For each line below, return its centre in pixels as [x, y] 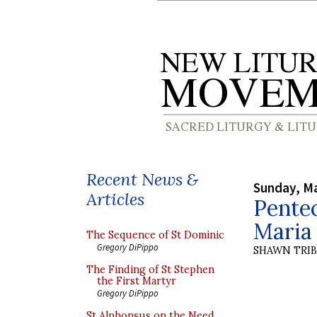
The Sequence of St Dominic [155, 235]
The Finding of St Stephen [150, 270]
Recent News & [142, 179]
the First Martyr [137, 281]
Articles [115, 199]
